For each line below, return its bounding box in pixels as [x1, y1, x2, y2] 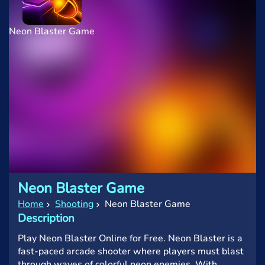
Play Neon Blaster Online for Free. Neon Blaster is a [18, 232, 243, 245]
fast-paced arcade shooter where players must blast [18, 245, 244, 258]
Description [18, 211, 75, 226]
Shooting [55, 198, 93, 211]
